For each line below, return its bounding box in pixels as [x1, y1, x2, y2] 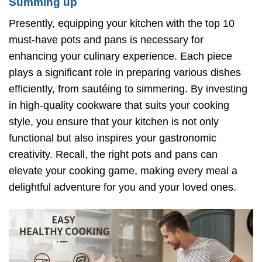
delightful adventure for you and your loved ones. [9, 181, 236, 193]
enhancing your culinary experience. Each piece [9, 50, 232, 62]
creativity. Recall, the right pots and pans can [9, 148, 218, 160]
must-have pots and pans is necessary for [9, 33, 204, 46]
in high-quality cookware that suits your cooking [9, 99, 229, 111]
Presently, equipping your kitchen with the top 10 [9, 17, 235, 29]
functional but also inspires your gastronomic [9, 132, 216, 144]
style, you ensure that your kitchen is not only [9, 115, 219, 127]
